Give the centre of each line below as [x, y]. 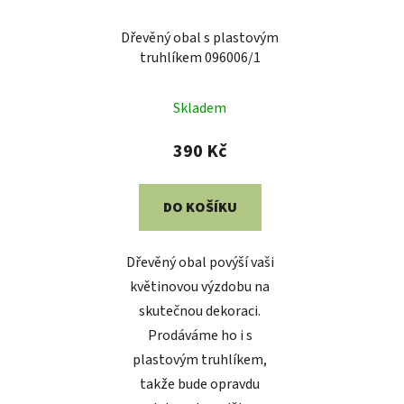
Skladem [200, 109]
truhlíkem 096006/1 [200, 58]
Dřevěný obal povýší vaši [200, 263]
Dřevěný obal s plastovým [200, 38]
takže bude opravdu [200, 385]
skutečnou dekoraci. [200, 312]
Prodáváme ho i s [200, 336]
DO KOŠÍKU [200, 208]
